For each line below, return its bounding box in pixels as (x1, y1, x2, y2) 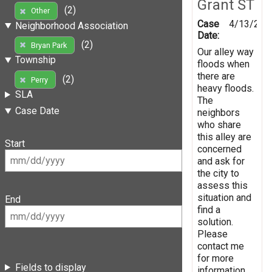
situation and (197, 191, 251, 203)
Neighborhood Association (15, 19, 128, 32)
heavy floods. (197, 82, 254, 94)
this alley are (197, 131, 251, 143)
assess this (197, 179, 248, 191)
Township (15, 54, 56, 66)
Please (197, 228, 228, 240)
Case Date (15, 105, 59, 117)
